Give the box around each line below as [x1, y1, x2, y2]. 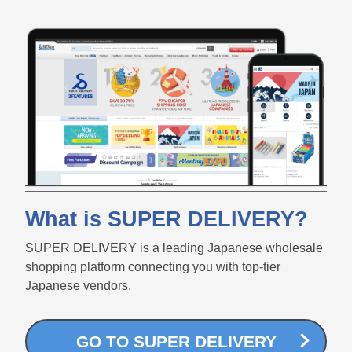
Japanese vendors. [25, 278, 131, 292]
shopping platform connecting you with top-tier [25, 259, 280, 273]
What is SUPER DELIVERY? [25, 207, 308, 231]
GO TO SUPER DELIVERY [75, 332, 277, 350]
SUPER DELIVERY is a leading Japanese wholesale [25, 240, 323, 255]
